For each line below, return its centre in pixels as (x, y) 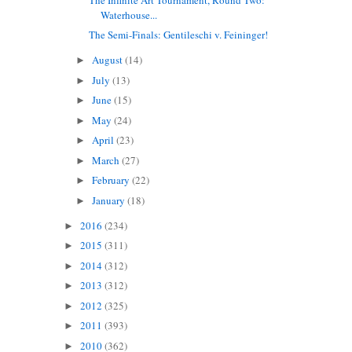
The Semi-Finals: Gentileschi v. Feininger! (179, 35)
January (110, 200)
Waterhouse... (129, 15)
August (109, 60)
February (112, 180)
